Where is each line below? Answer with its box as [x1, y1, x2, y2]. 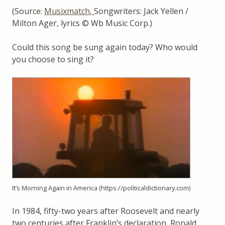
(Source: [12, 6, 44, 17]
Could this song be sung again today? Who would [12, 42, 197, 53]
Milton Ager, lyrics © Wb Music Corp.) [12, 18, 152, 29]
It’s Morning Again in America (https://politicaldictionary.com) [12, 183, 190, 193]
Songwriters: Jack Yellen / [94, 6, 188, 17]
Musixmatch [44, 6, 90, 17]
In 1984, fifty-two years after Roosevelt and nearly [12, 205, 199, 217]
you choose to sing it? [12, 54, 94, 65]
